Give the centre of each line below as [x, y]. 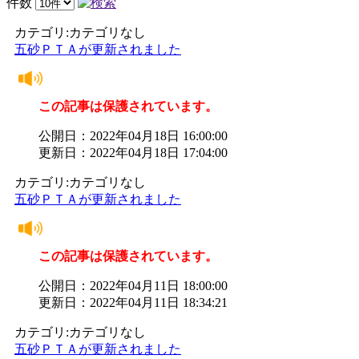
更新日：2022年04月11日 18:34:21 [133, 302]
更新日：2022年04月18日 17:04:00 [133, 152]
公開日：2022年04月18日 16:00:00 [133, 135]
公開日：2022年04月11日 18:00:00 [133, 285]
